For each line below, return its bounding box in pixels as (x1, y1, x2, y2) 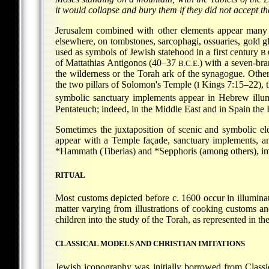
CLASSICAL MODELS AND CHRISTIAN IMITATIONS (55, 239, 245, 249)
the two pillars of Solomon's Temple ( (55, 79, 198, 90)
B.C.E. (178, 59, 200, 68)
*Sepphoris (154, 145, 197, 156)
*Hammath (55, 145, 97, 156)
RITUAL (55, 170, 85, 180)
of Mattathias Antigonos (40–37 (55, 58, 179, 68)
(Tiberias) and (97, 145, 154, 156)
